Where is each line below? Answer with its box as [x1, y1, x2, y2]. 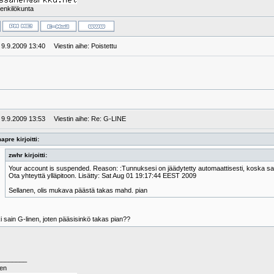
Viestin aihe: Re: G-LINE [48, 115, 126, 122]
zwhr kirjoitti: [9, 152, 47, 158]
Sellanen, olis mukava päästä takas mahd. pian [9, 187, 147, 194]
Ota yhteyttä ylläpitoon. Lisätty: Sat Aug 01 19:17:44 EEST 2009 [9, 172, 196, 179]
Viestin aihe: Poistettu [48, 42, 117, 50]
